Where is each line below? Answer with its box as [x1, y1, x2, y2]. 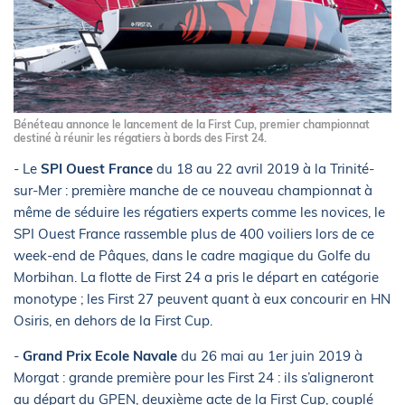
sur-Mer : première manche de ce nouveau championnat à [14, 181, 372, 199]
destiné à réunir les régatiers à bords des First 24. [14, 130, 267, 145]
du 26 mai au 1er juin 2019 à [181, 346, 363, 364]
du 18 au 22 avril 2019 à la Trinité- [153, 159, 374, 177]
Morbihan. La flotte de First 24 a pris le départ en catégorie [14, 268, 379, 286]
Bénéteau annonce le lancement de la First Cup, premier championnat [14, 117, 370, 131]
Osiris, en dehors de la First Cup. [14, 311, 212, 329]
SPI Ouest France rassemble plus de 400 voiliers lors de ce [14, 224, 374, 242]
